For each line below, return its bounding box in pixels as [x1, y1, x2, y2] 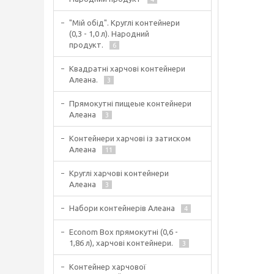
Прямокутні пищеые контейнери [69, 99, 191, 108]
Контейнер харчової [69, 262, 146, 271]
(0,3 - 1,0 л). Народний [69, 29, 149, 38]
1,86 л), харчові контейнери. [69, 239, 173, 247]
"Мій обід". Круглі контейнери [69, 18, 180, 27]
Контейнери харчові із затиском [69, 134, 191, 143]
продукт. [69, 40, 103, 49]
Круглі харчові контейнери [69, 169, 169, 177]
